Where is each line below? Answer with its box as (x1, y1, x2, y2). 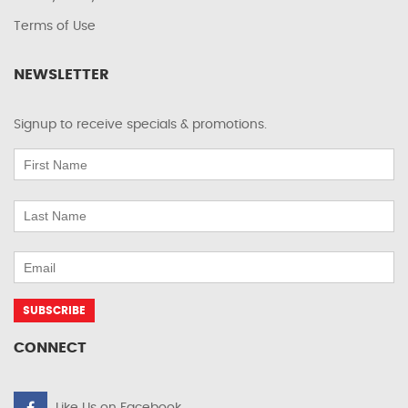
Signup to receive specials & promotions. (14, 118, 267, 132)
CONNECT (14, 341, 87, 356)
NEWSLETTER (14, 67, 109, 83)
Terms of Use (14, 20, 96, 34)
